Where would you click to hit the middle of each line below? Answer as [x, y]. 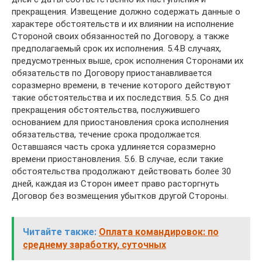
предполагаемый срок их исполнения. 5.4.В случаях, [116, 49]
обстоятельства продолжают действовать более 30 [121, 171]
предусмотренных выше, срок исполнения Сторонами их [127, 61]
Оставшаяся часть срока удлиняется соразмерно [114, 147]
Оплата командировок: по [159, 232]
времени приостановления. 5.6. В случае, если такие [118, 159]
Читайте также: [60, 232]
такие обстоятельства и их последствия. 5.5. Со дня [120, 98]
